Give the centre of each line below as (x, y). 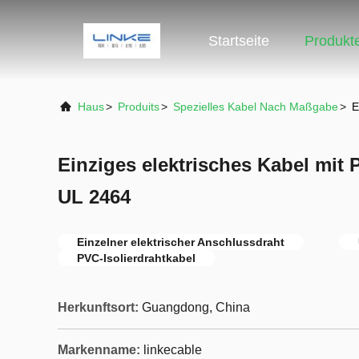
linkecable (173, 350)
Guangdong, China (196, 307)
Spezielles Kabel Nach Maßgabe (256, 107)
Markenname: (99, 350)
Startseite (239, 41)
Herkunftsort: (98, 307)
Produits (139, 107)
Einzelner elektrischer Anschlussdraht (181, 242)
